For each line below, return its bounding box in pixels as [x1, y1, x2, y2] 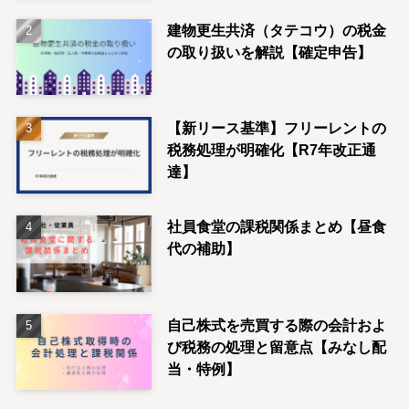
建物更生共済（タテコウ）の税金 [166, 21, 386, 38]
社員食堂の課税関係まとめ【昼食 [166, 218, 386, 236]
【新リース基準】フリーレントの [166, 120, 386, 137]
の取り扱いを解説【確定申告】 [166, 43, 372, 60]
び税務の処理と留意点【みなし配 [166, 338, 386, 355]
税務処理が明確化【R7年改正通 [166, 142, 376, 159]
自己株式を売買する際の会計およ [166, 316, 386, 333]
